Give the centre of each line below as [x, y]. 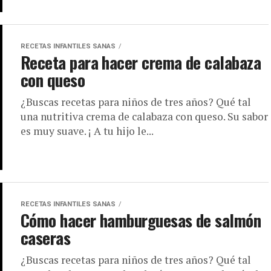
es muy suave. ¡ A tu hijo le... [87, 131]
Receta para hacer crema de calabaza [141, 62]
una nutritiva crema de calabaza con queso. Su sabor [144, 116]
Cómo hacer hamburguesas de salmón [141, 220]
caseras [46, 238]
